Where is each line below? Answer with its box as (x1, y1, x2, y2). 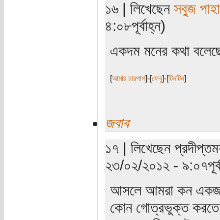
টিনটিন (168, 74, 184, 83)
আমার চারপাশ (111, 74, 145, 83)
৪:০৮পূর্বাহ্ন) (105, 17, 165, 34)
